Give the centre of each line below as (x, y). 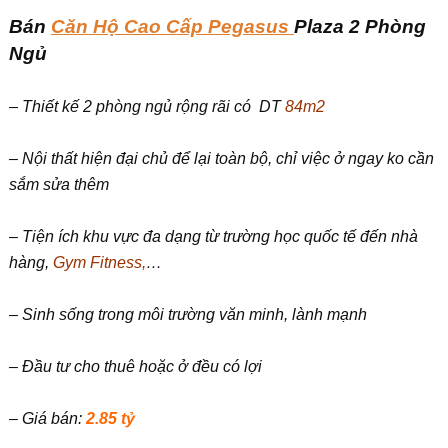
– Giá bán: (45, 418)
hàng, (30, 262)
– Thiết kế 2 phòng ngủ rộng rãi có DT (146, 106)
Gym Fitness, (99, 262)
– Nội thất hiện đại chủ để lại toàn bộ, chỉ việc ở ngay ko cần (221, 158)
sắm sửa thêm (58, 184)
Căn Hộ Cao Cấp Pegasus (172, 26)
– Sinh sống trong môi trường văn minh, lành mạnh (187, 314)
